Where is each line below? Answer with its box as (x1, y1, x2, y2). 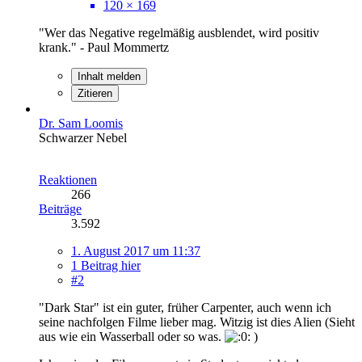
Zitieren (78, 86, 112, 99)
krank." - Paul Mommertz (39, 40, 169, 54)
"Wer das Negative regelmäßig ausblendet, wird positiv (39, 25, 319, 40)
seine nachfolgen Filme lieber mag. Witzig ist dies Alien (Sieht (39, 314, 355, 329)
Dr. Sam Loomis (39, 116, 123, 130)
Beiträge (39, 201, 82, 216)
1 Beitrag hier (71, 258, 141, 272)
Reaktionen (39, 172, 97, 187)
